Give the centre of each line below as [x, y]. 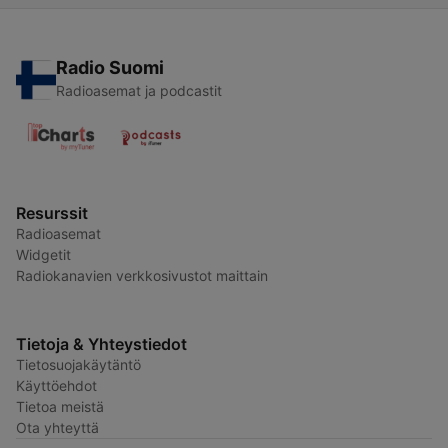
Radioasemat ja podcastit [139, 91]
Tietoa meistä [60, 407]
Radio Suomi [110, 68]
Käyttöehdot [56, 386]
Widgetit [43, 255]
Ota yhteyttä [57, 428]
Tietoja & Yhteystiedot [101, 344]
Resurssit [52, 213]
